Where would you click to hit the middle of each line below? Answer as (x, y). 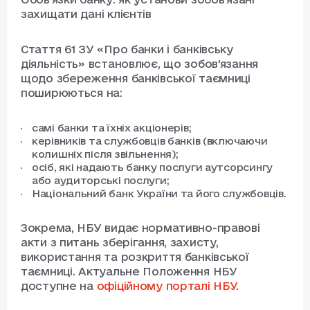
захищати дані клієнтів (86, 14)
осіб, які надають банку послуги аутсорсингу (152, 167)
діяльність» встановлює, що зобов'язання (140, 64)
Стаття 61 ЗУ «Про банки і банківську (127, 49)
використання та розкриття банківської (135, 257)
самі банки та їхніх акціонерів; (112, 128)
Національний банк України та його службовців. (159, 194)
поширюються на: (72, 93)
